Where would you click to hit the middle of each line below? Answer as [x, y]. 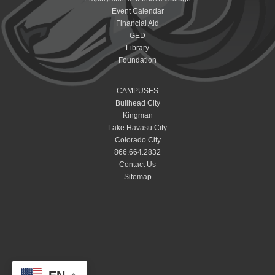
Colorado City [137, 140]
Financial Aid [137, 23]
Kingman [137, 115]
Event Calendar [137, 11]
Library [137, 48]
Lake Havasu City [137, 127]
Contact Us [137, 164]
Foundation [137, 60]
